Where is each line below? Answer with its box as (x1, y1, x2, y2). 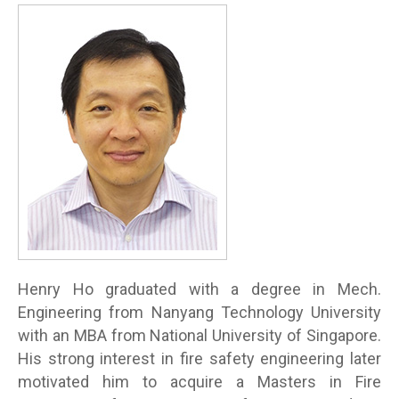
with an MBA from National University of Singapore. (18, 325, 381, 345)
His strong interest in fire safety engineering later (18, 348, 381, 368)
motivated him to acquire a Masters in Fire (18, 371, 381, 391)
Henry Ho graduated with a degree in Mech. (18, 279, 381, 298)
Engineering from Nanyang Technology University (18, 302, 381, 322)
